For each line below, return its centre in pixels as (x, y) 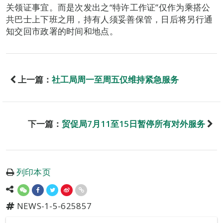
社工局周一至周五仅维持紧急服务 (115, 79)
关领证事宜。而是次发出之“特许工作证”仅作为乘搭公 (108, 7)
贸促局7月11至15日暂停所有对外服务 (133, 124)
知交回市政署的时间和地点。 (62, 31)
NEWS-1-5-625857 (53, 206)
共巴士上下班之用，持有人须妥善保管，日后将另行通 (110, 19)
